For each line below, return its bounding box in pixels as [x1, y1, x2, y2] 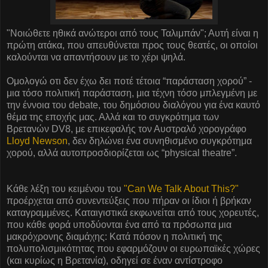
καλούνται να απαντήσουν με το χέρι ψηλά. [7, 51, 185, 62]
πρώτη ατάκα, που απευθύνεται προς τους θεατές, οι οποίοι [7, 39, 258, 50]
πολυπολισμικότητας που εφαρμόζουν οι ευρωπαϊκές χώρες [7, 243, 260, 254]
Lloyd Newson [7, 135, 68, 146]
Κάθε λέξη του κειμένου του [7, 183, 124, 194]
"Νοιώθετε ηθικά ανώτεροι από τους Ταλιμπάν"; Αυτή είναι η [7, 28, 258, 38]
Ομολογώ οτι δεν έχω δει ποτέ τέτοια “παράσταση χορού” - [7, 75, 252, 86]
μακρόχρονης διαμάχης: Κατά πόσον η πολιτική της [7, 231, 223, 242]
